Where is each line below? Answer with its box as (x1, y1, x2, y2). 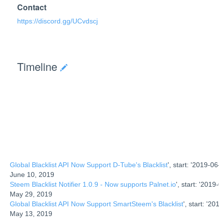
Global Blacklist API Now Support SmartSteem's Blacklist (10, 200, 183, 208)
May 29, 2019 (10, 190, 52, 198)
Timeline (17, 59, 60, 74)
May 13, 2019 (10, 210, 52, 218)
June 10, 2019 (10, 171, 54, 179)
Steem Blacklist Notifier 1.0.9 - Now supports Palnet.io (10, 180, 176, 189)
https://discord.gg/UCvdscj (17, 17, 98, 25)
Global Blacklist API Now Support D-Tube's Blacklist (10, 161, 168, 169)
